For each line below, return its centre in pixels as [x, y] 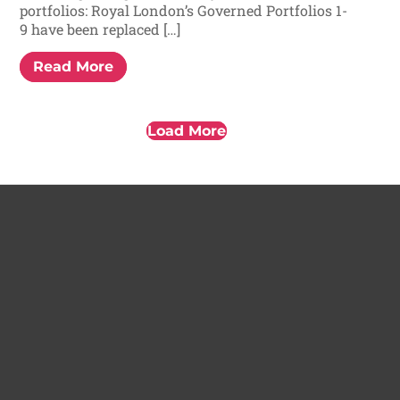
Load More [187, 130]
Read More [74, 66]
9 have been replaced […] [100, 29]
